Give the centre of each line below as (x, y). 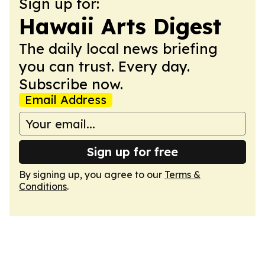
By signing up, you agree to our (92, 174)
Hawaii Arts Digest (120, 26)
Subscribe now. (71, 84)
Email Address (66, 100)
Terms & (182, 174)
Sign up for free (132, 152)
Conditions (43, 186)
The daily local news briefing (118, 49)
